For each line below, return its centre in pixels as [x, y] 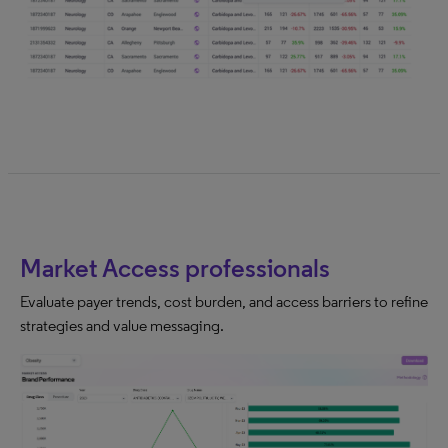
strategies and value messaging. [122, 326]
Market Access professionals [175, 268]
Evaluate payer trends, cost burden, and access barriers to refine [224, 302]
